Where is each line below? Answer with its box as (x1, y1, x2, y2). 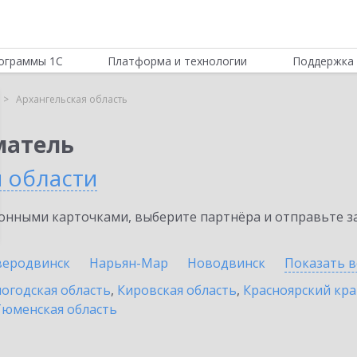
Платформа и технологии (108, 53, 248, 69)
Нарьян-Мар (89, 254, 168, 272)
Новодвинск (187, 254, 265, 272)
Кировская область (117, 281, 237, 299)
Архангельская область (16, 92, 127, 106)
